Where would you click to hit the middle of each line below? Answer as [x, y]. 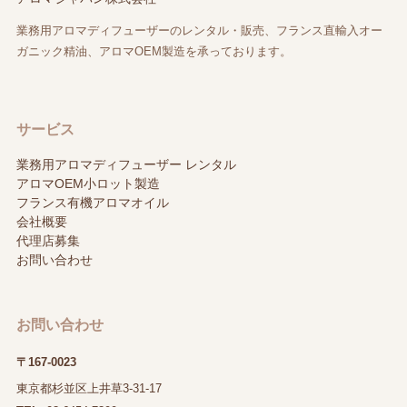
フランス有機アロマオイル [92, 203]
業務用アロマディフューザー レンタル [126, 164]
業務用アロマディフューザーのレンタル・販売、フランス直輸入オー [199, 31]
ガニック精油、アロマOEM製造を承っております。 [154, 52]
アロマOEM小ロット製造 [88, 184]
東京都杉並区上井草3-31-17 [89, 389]
